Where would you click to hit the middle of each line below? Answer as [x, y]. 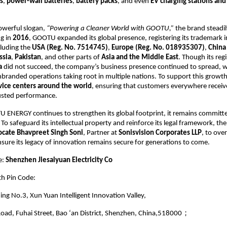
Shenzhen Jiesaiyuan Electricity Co [58, 160]
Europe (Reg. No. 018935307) [158, 48]
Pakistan [28, 57]
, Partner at [101, 133]
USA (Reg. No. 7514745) [70, 48]
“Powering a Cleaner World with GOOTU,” [110, 28]
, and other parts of [71, 57]
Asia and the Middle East [140, 57]
